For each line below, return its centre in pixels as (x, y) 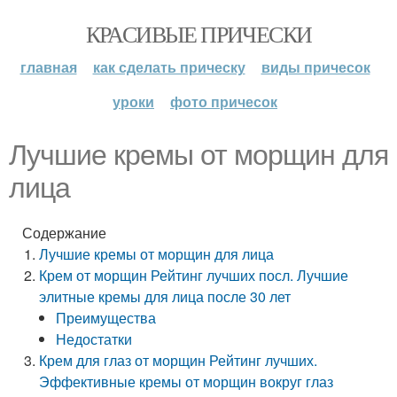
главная (48, 67)
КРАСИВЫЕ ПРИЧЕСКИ (198, 34)
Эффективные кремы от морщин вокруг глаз (187, 381)
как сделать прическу (169, 67)
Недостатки (94, 339)
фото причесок (224, 101)
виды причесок (315, 67)
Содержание (64, 233)
